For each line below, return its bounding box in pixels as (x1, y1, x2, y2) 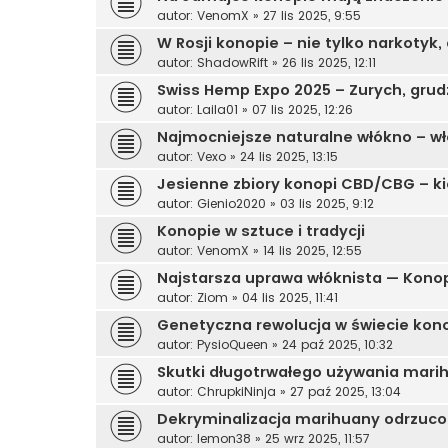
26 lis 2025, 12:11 (282, 53, 376, 71)
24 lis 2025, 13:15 (240, 147, 338, 165)
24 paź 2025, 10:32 (282, 335, 393, 353)
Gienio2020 (197, 194, 266, 212)
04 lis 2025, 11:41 (242, 288, 338, 306)
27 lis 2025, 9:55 (263, 6, 361, 24)
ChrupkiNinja (197, 382, 276, 400)
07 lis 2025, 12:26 (252, 100, 353, 118)
